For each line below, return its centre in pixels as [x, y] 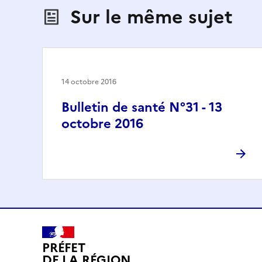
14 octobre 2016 [89, 82]
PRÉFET [64, 248]
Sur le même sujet [151, 17]
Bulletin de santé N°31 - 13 [142, 107]
